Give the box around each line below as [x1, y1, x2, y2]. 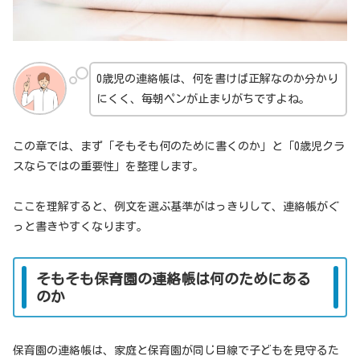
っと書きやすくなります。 [13, 220, 148, 232]
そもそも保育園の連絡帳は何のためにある [36, 271, 311, 286]
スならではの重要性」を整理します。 [13, 160, 204, 172]
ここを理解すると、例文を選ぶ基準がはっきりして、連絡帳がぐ [13, 200, 339, 212]
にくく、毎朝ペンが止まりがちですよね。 [96, 92, 310, 104]
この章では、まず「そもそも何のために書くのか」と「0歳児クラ [13, 140, 345, 152]
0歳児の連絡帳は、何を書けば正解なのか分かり [96, 72, 338, 84]
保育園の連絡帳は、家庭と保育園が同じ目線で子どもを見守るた [13, 345, 339, 357]
